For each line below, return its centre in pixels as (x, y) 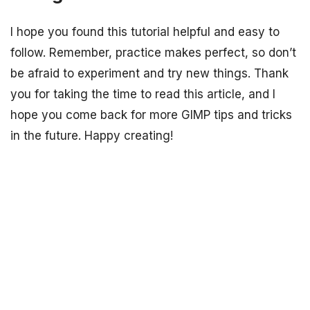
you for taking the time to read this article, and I (143, 94)
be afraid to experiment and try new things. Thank (149, 74)
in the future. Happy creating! (92, 136)
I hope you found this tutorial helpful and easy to (145, 32)
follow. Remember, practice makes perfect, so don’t (153, 53)
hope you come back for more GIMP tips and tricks (151, 115)
